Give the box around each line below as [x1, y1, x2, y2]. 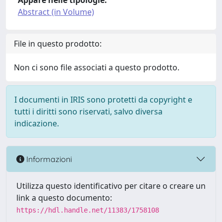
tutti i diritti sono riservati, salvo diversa [14, 106, 163, 117]
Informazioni [24, 154, 72, 164]
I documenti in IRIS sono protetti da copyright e [14, 94, 192, 105]
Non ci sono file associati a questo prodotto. [14, 62, 179, 73]
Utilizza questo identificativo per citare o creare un [16, 180, 206, 191]
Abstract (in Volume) [18, 6, 94, 17]
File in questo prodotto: [14, 38, 102, 49]
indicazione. [14, 118, 59, 129]
